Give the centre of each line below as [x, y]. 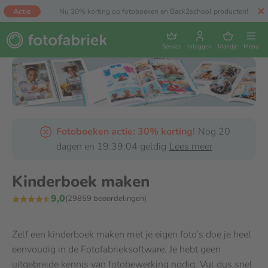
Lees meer [191, 146]
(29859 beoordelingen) [106, 199]
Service [172, 47]
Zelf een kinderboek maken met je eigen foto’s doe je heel [132, 234]
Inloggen [200, 47]
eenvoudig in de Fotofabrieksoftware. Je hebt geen [116, 249]
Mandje [228, 47]
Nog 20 [214, 131]
